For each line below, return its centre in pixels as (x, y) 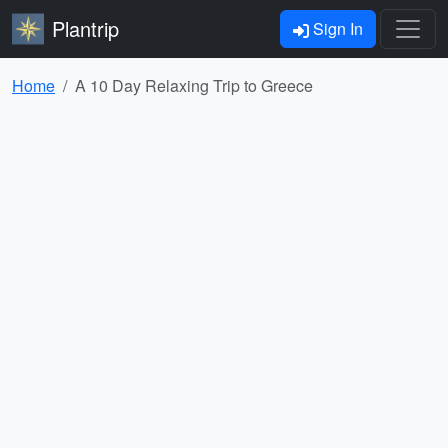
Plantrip (85, 28)
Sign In (336, 28)
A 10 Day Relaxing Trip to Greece (194, 85)
